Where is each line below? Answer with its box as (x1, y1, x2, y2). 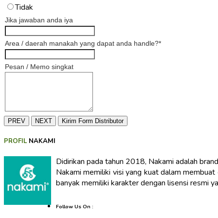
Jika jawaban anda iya (5, 16, 73, 24)
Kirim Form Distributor (62, 117, 124, 125)
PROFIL (4, 137, 27, 146)
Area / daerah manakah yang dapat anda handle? (5, 39, 159, 47)
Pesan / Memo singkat (5, 63, 73, 71)
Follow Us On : (55, 203, 93, 211)
